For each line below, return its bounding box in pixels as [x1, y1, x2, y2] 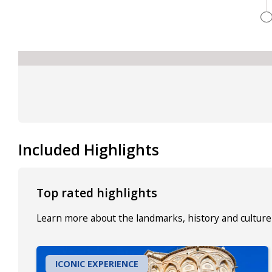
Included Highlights [18, 139, 159, 160]
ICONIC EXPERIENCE [55, 257, 138, 270]
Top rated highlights [36, 184, 157, 201]
